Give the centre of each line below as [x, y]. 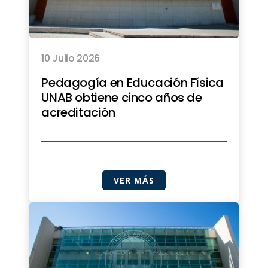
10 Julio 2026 [71, 59]
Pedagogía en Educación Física [133, 83]
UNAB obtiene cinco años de [122, 98]
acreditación [78, 113]
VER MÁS [134, 181]
